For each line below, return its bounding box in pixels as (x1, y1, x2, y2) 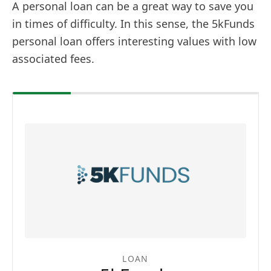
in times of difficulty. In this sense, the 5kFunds (12, 16, 255, 31)
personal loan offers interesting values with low (12, 33, 256, 48)
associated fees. (12, 51, 94, 66)
